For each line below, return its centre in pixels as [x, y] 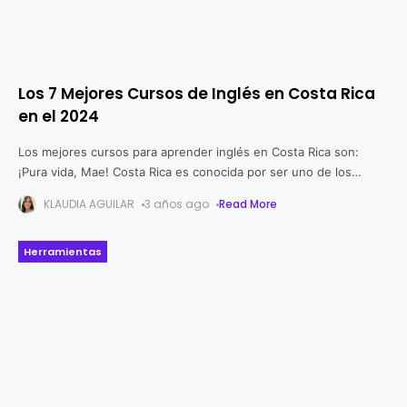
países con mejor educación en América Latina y [154, 192]
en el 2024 [59, 116]
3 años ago [177, 204]
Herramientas [63, 252]
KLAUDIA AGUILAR [89, 204]
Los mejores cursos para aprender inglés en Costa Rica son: [189, 152]
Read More [248, 204]
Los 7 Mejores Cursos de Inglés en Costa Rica [197, 94]
